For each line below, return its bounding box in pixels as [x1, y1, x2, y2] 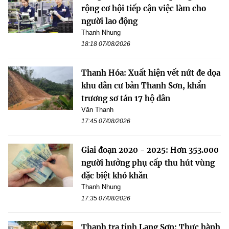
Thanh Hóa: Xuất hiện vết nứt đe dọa [81, 68, 220, 78]
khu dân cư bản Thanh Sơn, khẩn [81, 81, 206, 91]
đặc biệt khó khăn [81, 171, 148, 181]
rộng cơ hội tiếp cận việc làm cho [81, 4, 206, 14]
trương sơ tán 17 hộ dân [81, 94, 170, 104]
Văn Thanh [81, 106, 113, 114]
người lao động [81, 16, 138, 27]
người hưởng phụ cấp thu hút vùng [81, 158, 215, 168]
